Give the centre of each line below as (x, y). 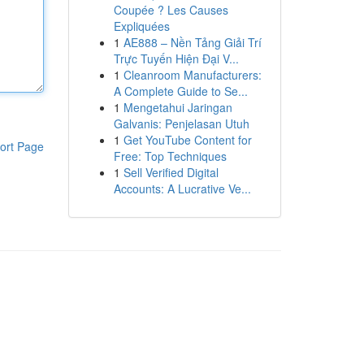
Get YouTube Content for (187, 140)
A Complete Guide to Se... (180, 91)
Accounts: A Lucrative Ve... (182, 188)
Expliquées (141, 26)
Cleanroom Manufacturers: (192, 75)
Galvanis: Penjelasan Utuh (181, 123)
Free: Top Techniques (170, 156)
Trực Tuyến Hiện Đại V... (176, 58)
